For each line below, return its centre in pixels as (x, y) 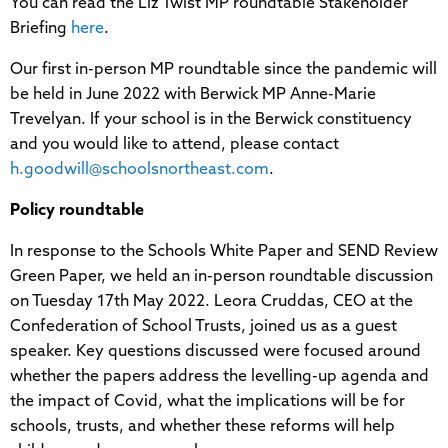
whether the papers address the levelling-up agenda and (219, 376)
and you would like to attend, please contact (174, 144)
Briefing (40, 28)
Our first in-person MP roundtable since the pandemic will (223, 69)
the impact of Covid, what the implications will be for (207, 401)
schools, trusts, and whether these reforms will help (202, 426)
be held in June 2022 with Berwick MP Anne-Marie (193, 94)
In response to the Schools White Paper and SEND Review (224, 251)
